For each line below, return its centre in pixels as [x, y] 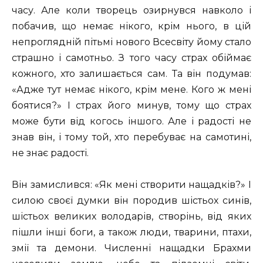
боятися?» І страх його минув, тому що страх [131, 106]
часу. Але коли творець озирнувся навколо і [131, 11]
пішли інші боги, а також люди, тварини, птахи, [131, 232]
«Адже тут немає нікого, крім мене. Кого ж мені [131, 90]
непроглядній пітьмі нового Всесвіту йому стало [131, 42]
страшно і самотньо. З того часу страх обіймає [131, 58]
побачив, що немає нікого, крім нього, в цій [131, 26]
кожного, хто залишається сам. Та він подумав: [131, 74]
